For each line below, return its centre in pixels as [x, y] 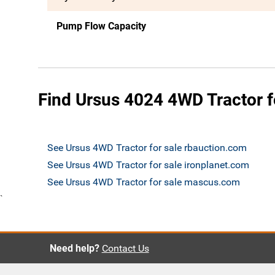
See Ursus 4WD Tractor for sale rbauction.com [147, 148]
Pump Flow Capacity [101, 26]
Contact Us [125, 248]
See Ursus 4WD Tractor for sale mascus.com [144, 182]
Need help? [74, 248]
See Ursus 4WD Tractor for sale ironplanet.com [148, 165]
